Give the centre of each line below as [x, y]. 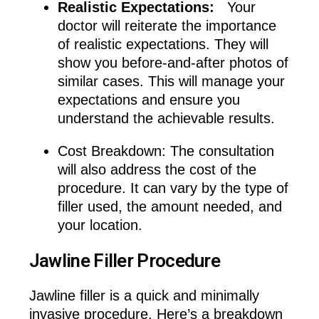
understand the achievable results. [166, 119]
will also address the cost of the [157, 170]
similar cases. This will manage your [171, 82]
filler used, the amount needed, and [169, 207]
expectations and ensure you [148, 100]
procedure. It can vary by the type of [173, 188]
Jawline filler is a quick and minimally [144, 296]
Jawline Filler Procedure [124, 260]
